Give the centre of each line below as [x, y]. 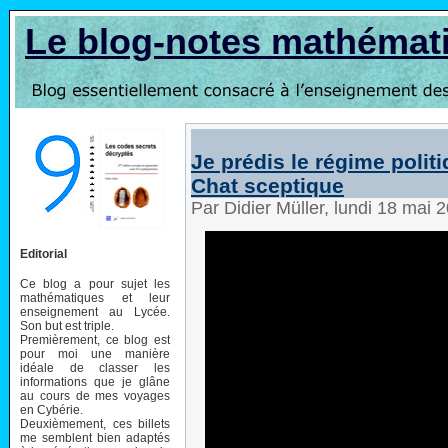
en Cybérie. [51, 409]
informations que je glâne [95, 381]
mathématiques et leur [95, 297]
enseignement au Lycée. [95, 311]
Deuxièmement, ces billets [95, 423]
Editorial [43, 253]
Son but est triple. [67, 325]
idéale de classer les [95, 367]
